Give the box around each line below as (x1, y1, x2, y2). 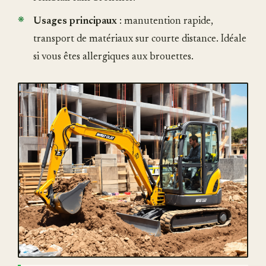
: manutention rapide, (117, 17, 213, 27)
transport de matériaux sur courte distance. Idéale (33, 34, 246, 45)
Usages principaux (33, 17, 117, 27)
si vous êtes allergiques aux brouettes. (33, 52, 194, 63)
